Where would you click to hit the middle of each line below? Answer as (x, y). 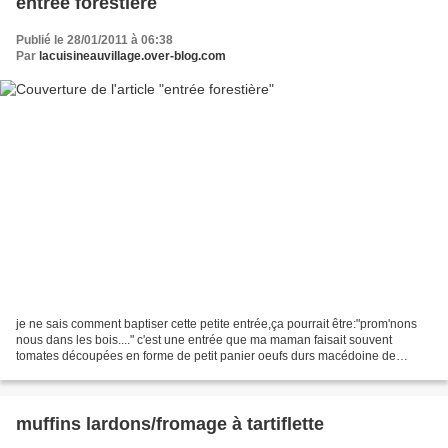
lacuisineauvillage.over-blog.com (132, 56)
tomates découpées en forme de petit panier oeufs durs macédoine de (206, 355)
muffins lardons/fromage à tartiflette (170, 423)
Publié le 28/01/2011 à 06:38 (94, 40)
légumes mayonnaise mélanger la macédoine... (145, 371)
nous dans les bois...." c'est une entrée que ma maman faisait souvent (204, 339)
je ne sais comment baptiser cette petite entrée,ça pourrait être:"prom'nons (216, 323)
